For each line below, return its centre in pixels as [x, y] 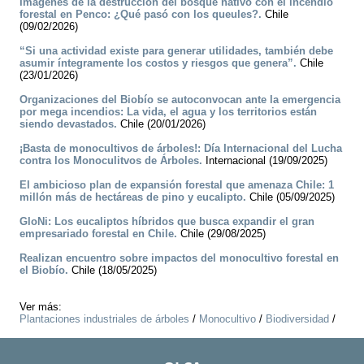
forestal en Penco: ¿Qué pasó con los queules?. [141, 15]
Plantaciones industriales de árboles [104, 319]
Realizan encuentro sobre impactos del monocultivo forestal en [179, 258]
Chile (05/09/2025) [290, 197]
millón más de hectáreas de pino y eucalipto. [133, 197]
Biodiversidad [297, 319]
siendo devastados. [68, 124]
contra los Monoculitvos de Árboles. [111, 161]
